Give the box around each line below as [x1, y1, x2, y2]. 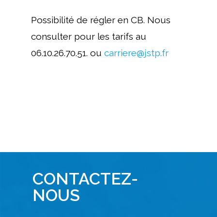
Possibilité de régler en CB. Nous [31, 15, 170, 26]
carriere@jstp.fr [104, 47, 169, 59]
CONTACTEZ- [32, 169, 138, 188]
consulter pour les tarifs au [31, 31, 146, 42]
